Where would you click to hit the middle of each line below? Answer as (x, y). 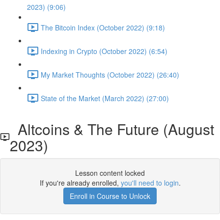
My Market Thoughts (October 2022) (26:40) (110, 74)
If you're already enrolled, (80, 183)
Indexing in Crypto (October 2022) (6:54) (104, 51)
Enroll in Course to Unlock (110, 196)
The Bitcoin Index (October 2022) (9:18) (103, 27)
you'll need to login (150, 183)
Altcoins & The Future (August (112, 129)
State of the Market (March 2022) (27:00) (105, 98)
